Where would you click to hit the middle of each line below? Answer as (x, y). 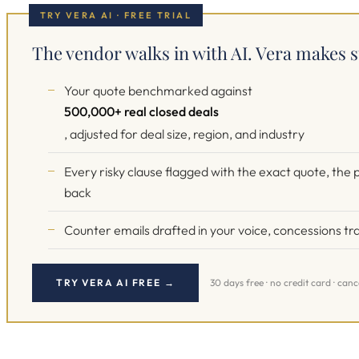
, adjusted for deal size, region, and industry (184, 134)
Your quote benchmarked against (158, 91)
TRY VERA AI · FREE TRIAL (116, 15)
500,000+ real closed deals (141, 111)
